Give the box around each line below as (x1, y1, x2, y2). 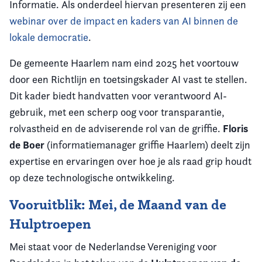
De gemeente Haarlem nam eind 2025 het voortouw (9, 57, 239, 70)
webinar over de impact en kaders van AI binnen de (9, 15, 238, 27)
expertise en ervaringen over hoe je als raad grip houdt (9, 155, 251, 168)
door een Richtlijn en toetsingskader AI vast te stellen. (9, 73, 247, 86)
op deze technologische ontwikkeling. (9, 171, 175, 184)
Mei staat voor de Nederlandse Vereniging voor (9, 240, 217, 253)
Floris (223, 122, 248, 136)
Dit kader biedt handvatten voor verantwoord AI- (9, 89, 227, 102)
